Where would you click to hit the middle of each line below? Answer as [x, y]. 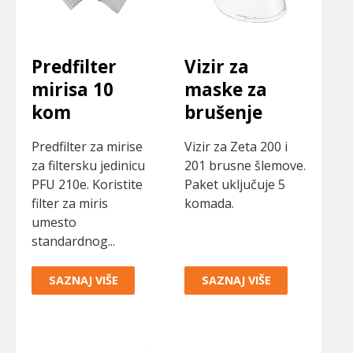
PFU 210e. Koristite [87, 185]
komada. [209, 204]
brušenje [223, 113]
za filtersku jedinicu [88, 166]
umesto [54, 223]
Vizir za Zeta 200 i [236, 147]
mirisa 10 [72, 90]
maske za [226, 90]
